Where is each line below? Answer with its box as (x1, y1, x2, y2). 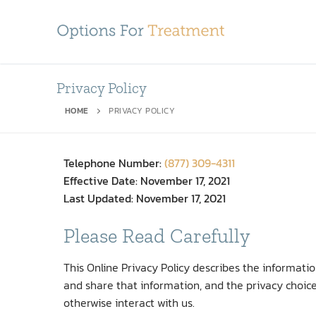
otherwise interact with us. (63, 294, 195, 312)
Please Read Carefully (63, 223, 250, 248)
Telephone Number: (63, 154, 164, 171)
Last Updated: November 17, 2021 (63, 190, 226, 207)
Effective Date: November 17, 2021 (63, 172, 230, 189)
